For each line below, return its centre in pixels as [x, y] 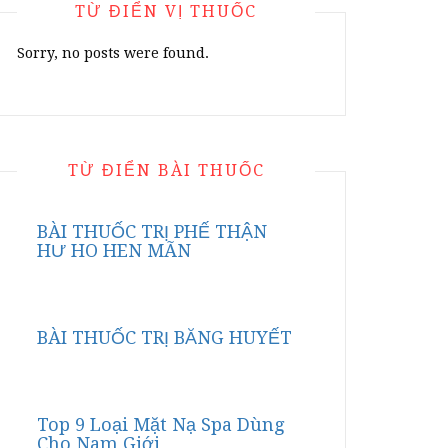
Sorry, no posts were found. [113, 53]
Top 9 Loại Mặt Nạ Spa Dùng [160, 424]
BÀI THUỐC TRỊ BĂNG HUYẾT [164, 337]
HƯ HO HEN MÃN [114, 250]
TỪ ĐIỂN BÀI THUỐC [166, 170]
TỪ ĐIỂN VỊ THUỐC [166, 11]
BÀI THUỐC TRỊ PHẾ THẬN [152, 231]
